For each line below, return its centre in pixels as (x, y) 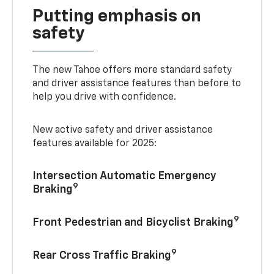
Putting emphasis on (117, 16)
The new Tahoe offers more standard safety (132, 70)
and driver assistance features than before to (137, 83)
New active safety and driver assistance (123, 130)
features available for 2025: (95, 143)
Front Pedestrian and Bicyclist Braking (133, 222)
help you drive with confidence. (105, 97)
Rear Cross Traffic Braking (102, 255)
